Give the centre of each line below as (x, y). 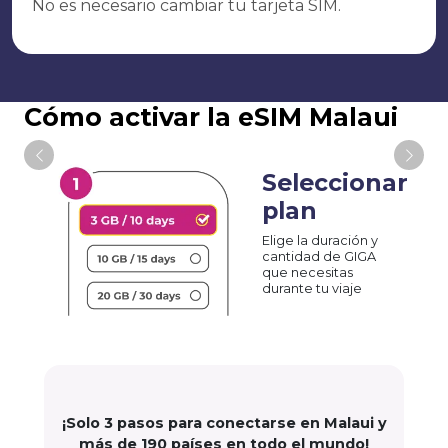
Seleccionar (335, 182)
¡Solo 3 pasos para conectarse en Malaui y (224, 423)
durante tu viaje (312, 288)
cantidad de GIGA (319, 256)
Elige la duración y (320, 240)
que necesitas (307, 272)
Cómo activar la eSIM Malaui (211, 117)
